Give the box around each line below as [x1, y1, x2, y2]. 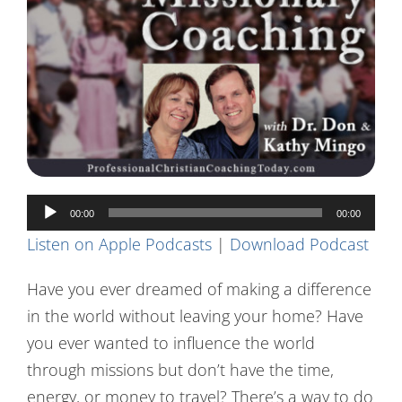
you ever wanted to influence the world [26, 331, 315, 354]
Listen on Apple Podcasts [26, 232, 212, 255]
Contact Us [20, 9, 93, 27]
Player [25, 223, 71, 245]
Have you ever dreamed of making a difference [26, 277, 371, 300]
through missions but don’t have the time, [26, 358, 334, 380]
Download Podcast [229, 232, 369, 255]
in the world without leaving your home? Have [26, 304, 363, 327]
